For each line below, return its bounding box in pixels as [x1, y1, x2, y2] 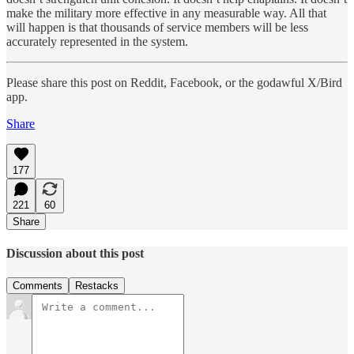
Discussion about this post [6, 246, 144, 260]
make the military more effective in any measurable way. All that [6, 6, 326, 20]
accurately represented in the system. [6, 34, 188, 48]
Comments [13, 280, 62, 292]
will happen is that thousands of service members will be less [6, 20, 308, 34]
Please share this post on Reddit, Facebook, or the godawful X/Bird [6, 75, 342, 89]
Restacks [75, 280, 119, 292]
